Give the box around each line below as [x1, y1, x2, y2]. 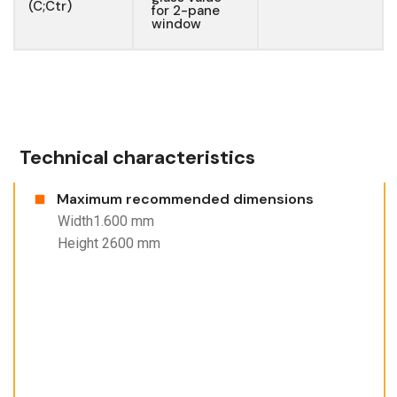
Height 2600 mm [58, 235, 160, 253]
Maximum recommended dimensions [57, 190, 314, 209]
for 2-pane [151, 2, 220, 20]
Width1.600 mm [58, 213, 154, 230]
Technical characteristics [19, 144, 255, 171]
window [151, 15, 201, 34]
